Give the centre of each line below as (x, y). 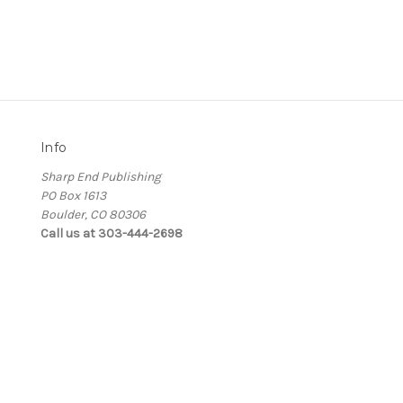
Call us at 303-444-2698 (112, 234)
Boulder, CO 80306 (93, 215)
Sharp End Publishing (101, 177)
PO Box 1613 (73, 196)
